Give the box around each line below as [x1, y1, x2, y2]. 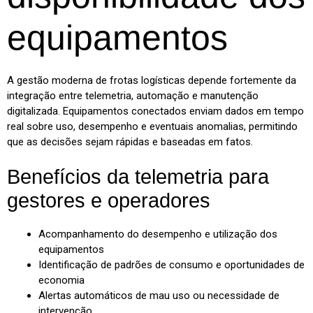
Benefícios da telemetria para [7, 166, 269, 189]
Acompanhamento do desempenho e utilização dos [38, 228, 277, 241]
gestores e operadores [7, 189, 210, 212]
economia [38, 274, 85, 287]
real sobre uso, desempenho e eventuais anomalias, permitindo [7, 119, 298, 133]
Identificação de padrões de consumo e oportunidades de [38, 259, 305, 272]
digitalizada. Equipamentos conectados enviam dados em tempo [7, 104, 304, 117]
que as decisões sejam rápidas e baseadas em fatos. [7, 135, 253, 148]
